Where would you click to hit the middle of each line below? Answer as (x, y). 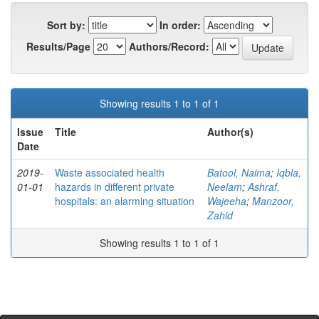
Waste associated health (110, 173)
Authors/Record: (169, 47)
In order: (180, 25)
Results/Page (58, 47)
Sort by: (66, 25)
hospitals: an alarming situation (125, 201)
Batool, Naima (239, 173)
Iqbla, (289, 173)
